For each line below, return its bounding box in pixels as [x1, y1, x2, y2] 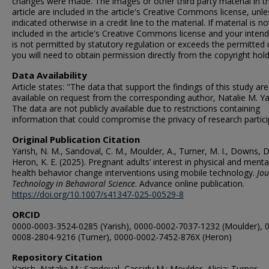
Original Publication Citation [12, 133, 140, 145]
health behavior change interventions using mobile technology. [12, 166, 257, 178]
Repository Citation [12, 250, 102, 263]
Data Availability [12, 68, 87, 81]
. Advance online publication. [135, 177, 244, 189]
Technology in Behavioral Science [12, 177, 135, 189]
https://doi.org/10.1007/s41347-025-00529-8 [12, 188, 184, 200]
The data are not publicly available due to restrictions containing [12, 102, 260, 114]
